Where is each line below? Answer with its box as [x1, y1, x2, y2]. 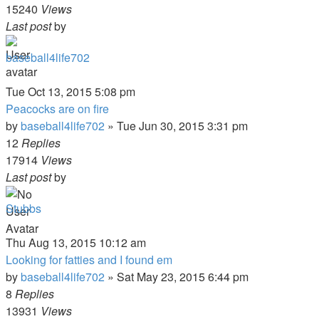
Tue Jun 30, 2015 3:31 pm [117, 117, 248, 134]
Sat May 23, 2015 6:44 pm [117, 268, 249, 285]
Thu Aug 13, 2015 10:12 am [6, 234, 146, 251]
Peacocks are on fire [6, 100, 109, 117]
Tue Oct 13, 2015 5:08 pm [6, 83, 135, 100]
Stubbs [6, 200, 41, 216]
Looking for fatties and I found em [6, 251, 172, 268]
